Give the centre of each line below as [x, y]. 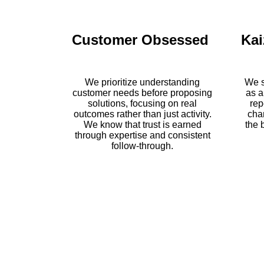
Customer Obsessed [140, 39]
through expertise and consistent [142, 135]
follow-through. [142, 146]
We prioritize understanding [142, 82]
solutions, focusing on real [142, 103]
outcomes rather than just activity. [142, 114]
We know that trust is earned [142, 124]
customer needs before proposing [142, 93]
